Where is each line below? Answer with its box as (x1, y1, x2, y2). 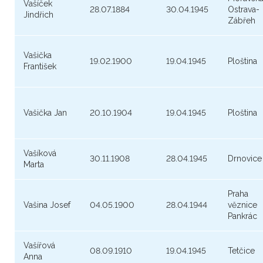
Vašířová (23, 241, 55, 251)
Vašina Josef (23, 200, 70, 210)
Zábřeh (228, 16, 255, 26)
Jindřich (23, 10, 53, 20)
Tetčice (228, 246, 255, 256)
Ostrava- (228, 5, 259, 15)
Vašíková (23, 149, 56, 159)
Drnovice (228, 154, 262, 164)
